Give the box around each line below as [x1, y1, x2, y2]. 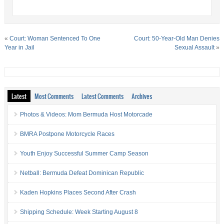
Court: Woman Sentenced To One [9, 34, 100, 42]
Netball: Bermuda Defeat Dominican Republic [19, 169, 144, 176]
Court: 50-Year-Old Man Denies [134, 34, 220, 42]
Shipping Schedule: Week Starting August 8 [19, 208, 138, 215]
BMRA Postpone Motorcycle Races [19, 130, 114, 137]
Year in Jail [4, 43, 34, 51]
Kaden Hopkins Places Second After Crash [19, 188, 136, 196]
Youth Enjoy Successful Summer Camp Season [19, 149, 148, 157]
